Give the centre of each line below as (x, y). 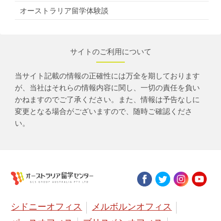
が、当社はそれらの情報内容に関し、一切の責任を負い (107, 87)
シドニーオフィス (47, 207)
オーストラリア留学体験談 (64, 10)
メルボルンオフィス (132, 207)
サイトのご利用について (110, 51)
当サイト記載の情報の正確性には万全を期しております (107, 75)
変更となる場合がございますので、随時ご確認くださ (104, 111)
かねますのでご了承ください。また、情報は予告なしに (107, 99)
